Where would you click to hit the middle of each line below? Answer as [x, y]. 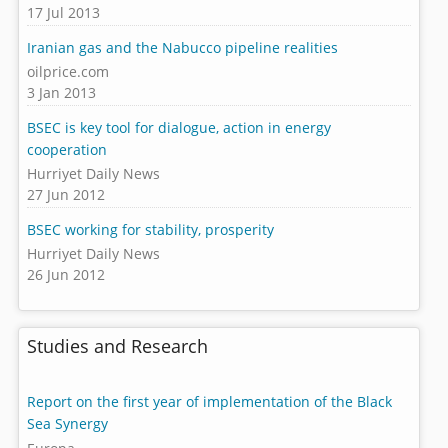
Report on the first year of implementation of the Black [209, 402]
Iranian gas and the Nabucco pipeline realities [182, 47]
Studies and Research [117, 345]
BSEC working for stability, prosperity [150, 229]
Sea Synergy [67, 424]
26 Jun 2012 [65, 275]
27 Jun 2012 [65, 195]
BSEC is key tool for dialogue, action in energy [178, 127]
